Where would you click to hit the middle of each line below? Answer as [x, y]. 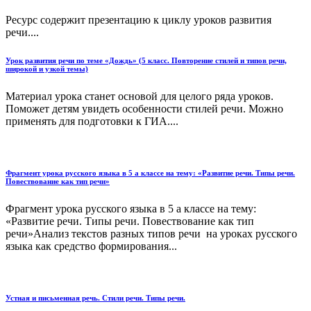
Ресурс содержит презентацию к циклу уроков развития [138, 20]
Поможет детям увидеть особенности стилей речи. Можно [144, 109]
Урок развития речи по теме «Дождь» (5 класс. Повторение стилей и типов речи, [146, 61]
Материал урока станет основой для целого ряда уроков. [140, 96]
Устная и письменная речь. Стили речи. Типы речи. [95, 297]
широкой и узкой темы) [47, 69]
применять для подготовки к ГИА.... [92, 121]
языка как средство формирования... [91, 246]
